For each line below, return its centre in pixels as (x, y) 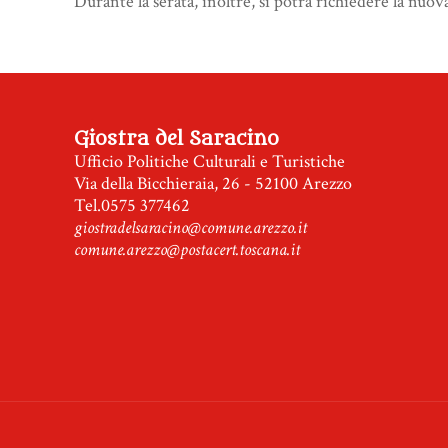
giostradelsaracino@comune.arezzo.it (191, 227)
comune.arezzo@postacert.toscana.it (187, 249)
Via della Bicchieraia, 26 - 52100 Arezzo (213, 183)
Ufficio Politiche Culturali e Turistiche (210, 161)
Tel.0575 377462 (132, 205)
